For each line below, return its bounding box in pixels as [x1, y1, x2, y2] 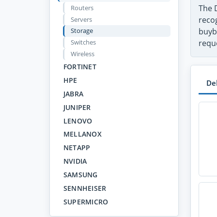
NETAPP [63, 143, 91, 153]
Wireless [70, 49, 94, 59]
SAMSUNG [63, 170, 98, 180]
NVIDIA [63, 156, 87, 166]
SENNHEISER [63, 183, 107, 193]
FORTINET [63, 62, 97, 72]
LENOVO [63, 116, 93, 125]
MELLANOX [63, 129, 102, 139]
